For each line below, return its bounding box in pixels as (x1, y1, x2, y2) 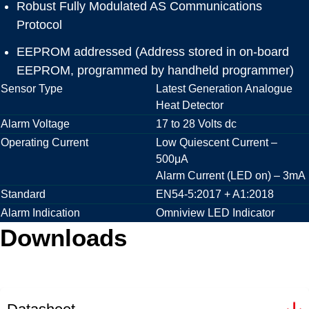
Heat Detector (156, 99, 223, 112)
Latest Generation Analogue (156, 83, 292, 95)
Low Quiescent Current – (156, 137, 277, 149)
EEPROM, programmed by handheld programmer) (17, 63, 294, 78)
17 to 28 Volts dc (156, 118, 237, 130)
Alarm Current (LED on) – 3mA (156, 170, 306, 182)
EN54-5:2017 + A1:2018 (156, 188, 274, 201)
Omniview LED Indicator (156, 207, 275, 219)
